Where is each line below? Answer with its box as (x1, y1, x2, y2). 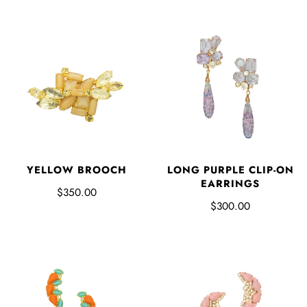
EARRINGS (201, 176, 260, 192)
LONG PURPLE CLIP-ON (167, 162, 294, 178)
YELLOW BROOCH (27, 162, 127, 178)
